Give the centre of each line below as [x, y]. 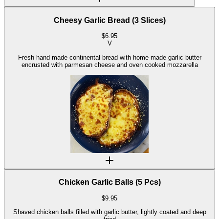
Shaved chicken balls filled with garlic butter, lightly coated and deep [109, 212]
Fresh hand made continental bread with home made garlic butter [109, 57]
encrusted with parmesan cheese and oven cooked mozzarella [109, 65]
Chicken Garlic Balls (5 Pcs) [109, 182]
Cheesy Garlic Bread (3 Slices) [109, 20]
